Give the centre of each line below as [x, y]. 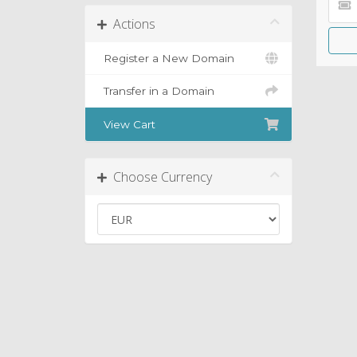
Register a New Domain [166, 59]
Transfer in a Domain [156, 91]
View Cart [126, 125]
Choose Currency [159, 177]
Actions [131, 24]
